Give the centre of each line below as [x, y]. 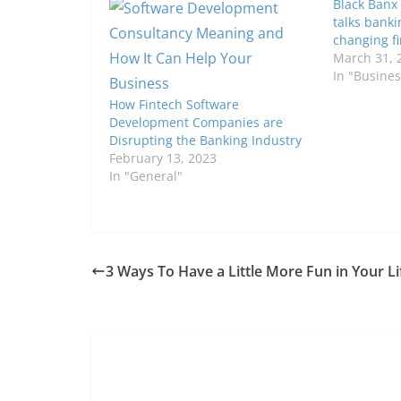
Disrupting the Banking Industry [205, 140]
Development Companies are [196, 122]
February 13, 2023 [163, 158]
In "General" [146, 175]
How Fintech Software [174, 104]
